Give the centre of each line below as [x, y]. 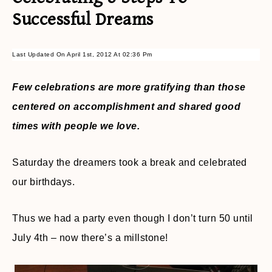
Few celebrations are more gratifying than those [129, 87]
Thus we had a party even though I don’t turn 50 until [133, 218]
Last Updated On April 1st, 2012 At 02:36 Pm [82, 54]
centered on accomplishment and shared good [126, 107]
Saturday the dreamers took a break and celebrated [130, 162]
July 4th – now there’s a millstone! [90, 238]
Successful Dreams [83, 19]
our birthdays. [43, 182]
